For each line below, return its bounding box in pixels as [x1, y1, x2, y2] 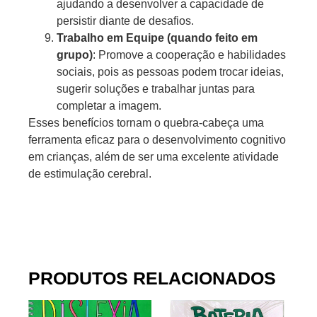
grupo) [57, 49, 93, 62]
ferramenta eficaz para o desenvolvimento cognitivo [28, 134, 286, 146]
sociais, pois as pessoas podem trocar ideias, [57, 66, 284, 79]
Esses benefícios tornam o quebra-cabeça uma [28, 117, 264, 129]
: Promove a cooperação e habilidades [93, 49, 286, 62]
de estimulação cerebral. [28, 168, 151, 180]
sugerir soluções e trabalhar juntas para [57, 83, 255, 96]
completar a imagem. [57, 100, 161, 113]
